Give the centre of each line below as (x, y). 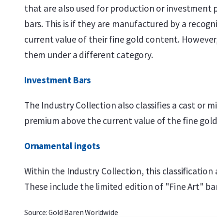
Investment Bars (58, 80)
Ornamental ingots (62, 146)
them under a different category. (89, 55)
